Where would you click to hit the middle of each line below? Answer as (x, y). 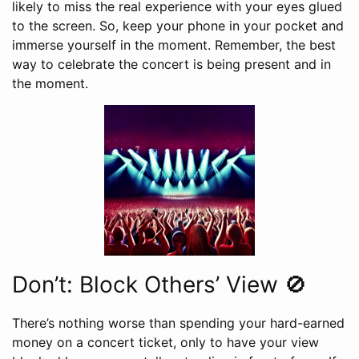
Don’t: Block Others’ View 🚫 (159, 285)
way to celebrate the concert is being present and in (171, 65)
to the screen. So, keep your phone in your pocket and (178, 26)
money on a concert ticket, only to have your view (165, 343)
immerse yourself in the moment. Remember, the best (174, 45)
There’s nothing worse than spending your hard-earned (178, 323)
